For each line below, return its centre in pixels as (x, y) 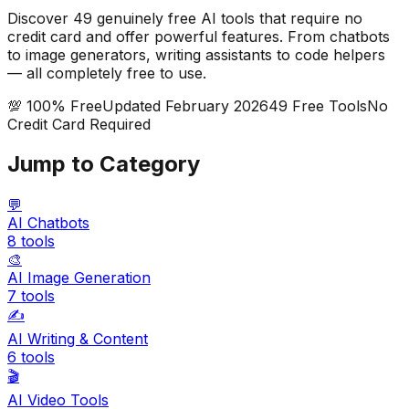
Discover (40, 18)
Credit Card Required (79, 124)
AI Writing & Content (78, 339)
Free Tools (327, 105)
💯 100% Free (55, 105)
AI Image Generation (79, 278)
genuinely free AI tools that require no (227, 18)
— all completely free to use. (107, 73)
